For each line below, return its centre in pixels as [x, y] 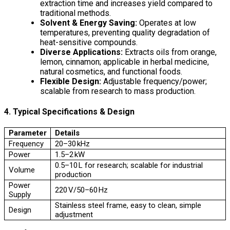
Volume [22, 170]
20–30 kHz [72, 144]
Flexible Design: [71, 81]
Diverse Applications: [81, 52]
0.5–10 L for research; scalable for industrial [129, 166]
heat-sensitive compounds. [89, 42]
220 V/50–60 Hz [81, 190]
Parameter [27, 133]
